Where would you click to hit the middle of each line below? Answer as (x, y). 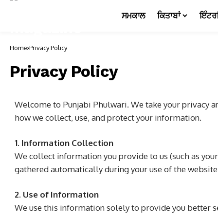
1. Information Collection (64, 143)
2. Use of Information (57, 194)
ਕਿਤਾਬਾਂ (169, 16)
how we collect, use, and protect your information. (108, 118)
